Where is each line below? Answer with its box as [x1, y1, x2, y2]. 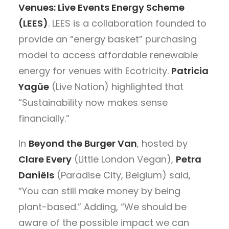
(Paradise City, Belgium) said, [54, 168, 191, 181]
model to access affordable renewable [18, 48, 198, 61]
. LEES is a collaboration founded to [48, 16, 207, 30]
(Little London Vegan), [72, 152, 176, 166]
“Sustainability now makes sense [18, 96, 168, 109]
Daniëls [18, 168, 54, 181]
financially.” [18, 111, 72, 125]
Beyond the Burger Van [29, 136, 137, 150]
